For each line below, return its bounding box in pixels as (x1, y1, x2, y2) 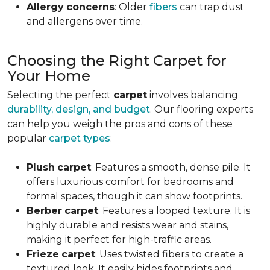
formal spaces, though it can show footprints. (27, 190, 242, 202)
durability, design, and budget (7, 104, 150, 115)
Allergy (27, 1, 64, 13)
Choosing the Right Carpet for (7, 52, 227, 69)
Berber (27, 205, 62, 216)
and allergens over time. (27, 16, 143, 27)
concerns (66, 1, 115, 13)
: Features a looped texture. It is (98, 205, 250, 216)
